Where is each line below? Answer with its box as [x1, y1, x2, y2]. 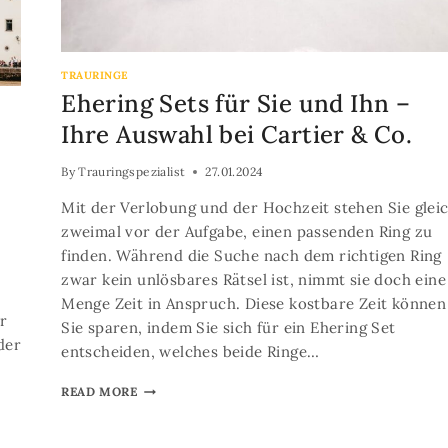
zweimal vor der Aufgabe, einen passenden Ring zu [61, 222, 433, 242]
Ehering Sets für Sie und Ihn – [61, 88, 411, 120]
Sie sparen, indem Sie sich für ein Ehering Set [61, 318, 396, 338]
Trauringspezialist [78, 164, 186, 180]
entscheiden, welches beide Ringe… [61, 342, 320, 362]
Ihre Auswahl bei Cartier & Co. [61, 119, 413, 151]
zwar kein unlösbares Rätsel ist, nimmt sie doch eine [61, 270, 446, 290]
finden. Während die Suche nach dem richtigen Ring [61, 246, 442, 266]
